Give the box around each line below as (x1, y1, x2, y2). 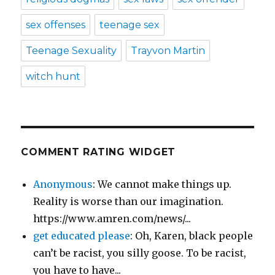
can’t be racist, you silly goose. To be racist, (33, 247, 247, 260)
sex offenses (26, 19, 86, 31)
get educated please (33, 230, 131, 242)
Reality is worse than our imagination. (33, 195, 224, 208)
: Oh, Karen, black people (130, 230, 254, 242)
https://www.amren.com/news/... (33, 212, 192, 225)
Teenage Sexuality (26, 45, 117, 57)
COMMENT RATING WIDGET (21, 146, 176, 158)
